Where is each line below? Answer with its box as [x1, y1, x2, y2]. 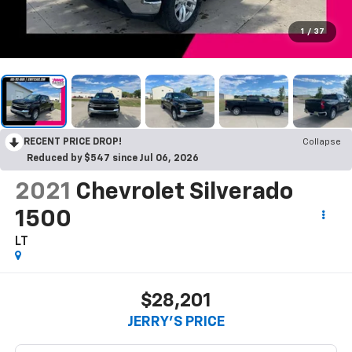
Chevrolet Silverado [75, 180, 293, 204]
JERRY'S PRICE [127, 315, 225, 330]
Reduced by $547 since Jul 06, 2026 [27, 153, 199, 163]
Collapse [302, 137, 341, 147]
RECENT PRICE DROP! [24, 137, 122, 147]
